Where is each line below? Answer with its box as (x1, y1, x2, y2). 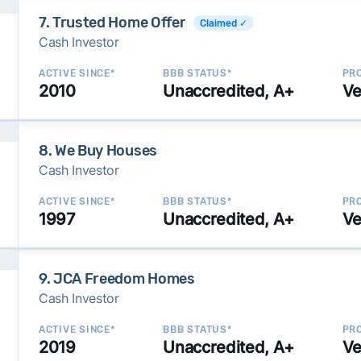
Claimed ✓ (200, 17, 248, 29)
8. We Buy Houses (38, 142, 157, 160)
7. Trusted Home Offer (38, 14, 186, 31)
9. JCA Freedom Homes (38, 270, 195, 288)
